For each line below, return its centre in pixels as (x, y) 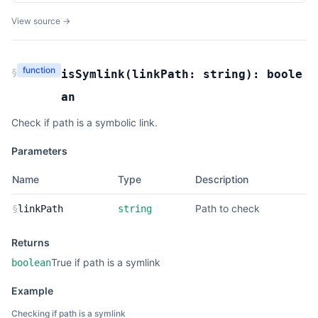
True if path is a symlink (106, 262)
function (39, 70)
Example (32, 291)
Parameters (39, 151)
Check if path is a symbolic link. (84, 122)
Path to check (227, 208)
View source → (41, 21)
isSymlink (93, 74)
